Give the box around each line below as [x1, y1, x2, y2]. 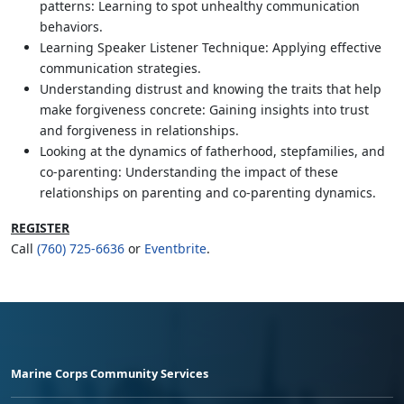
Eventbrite [144, 239, 207, 257]
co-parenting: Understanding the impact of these [40, 162, 338, 180]
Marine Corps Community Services [11, 364, 208, 381]
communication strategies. [40, 59, 201, 77]
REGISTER [11, 218, 69, 236]
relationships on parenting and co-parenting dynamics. [40, 183, 376, 201]
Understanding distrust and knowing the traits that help [40, 79, 381, 97]
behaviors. [40, 17, 103, 35]
